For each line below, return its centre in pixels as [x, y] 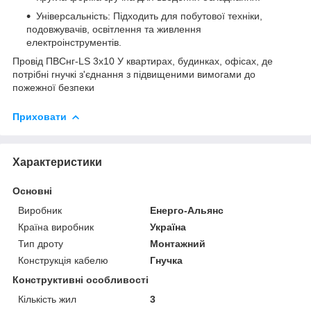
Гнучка [167, 260]
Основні [32, 191]
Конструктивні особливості [81, 279]
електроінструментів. [74, 42]
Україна [168, 227]
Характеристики [57, 162]
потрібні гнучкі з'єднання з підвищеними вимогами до [134, 74]
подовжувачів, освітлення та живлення [114, 29]
